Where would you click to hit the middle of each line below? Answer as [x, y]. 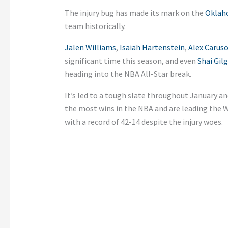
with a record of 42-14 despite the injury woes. [144, 121]
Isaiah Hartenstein [152, 47]
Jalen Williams [90, 47]
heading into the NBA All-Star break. [128, 74]
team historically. [95, 26]
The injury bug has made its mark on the [135, 12]
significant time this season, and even [131, 60]
